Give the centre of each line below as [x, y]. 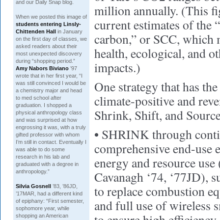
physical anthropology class [49, 112]
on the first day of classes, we [51, 39]
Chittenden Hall [36, 31]
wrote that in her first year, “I [49, 76]
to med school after [39, 98]
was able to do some [40, 149]
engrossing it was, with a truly [51, 127]
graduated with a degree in [47, 164]
